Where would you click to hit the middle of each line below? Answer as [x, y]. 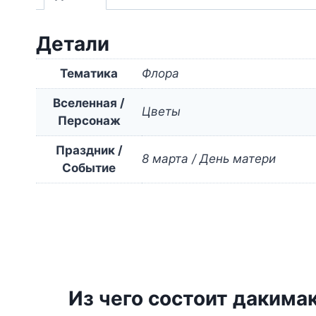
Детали [73, 44]
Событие [89, 168]
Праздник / [89, 151]
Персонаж [89, 121]
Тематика [89, 74]
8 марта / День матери [209, 159]
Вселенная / [89, 103]
